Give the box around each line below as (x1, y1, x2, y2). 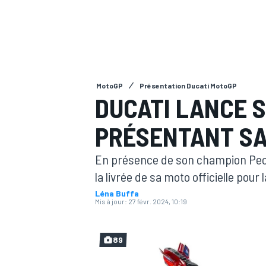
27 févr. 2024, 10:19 (128, 197, 187, 205)
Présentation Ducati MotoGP (140, 81, 237, 90)
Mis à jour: (95, 197, 127, 205)
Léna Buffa (95, 188, 139, 198)
